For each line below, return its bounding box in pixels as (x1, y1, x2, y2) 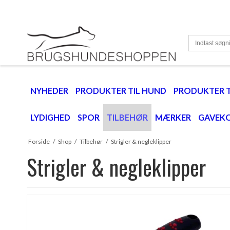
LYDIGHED (30, 112, 70, 122)
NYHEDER (30, 85, 68, 95)
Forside (28, 137, 50, 145)
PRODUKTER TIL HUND (75, 85, 166, 95)
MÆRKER (155, 112, 191, 122)
